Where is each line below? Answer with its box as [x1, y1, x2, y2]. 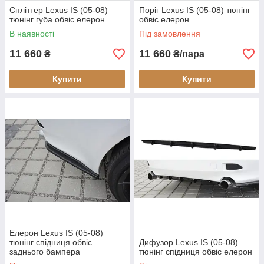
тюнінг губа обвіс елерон [9, 15, 105, 25]
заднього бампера [9, 247, 80, 257]
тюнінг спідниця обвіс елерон [139, 247, 252, 257]
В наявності [9, 29, 54, 39]
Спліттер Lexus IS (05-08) [9, 5, 108, 15]
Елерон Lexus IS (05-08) [9, 228, 103, 238]
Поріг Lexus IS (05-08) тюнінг [139, 5, 250, 15]
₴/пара [171, 49, 204, 60]
